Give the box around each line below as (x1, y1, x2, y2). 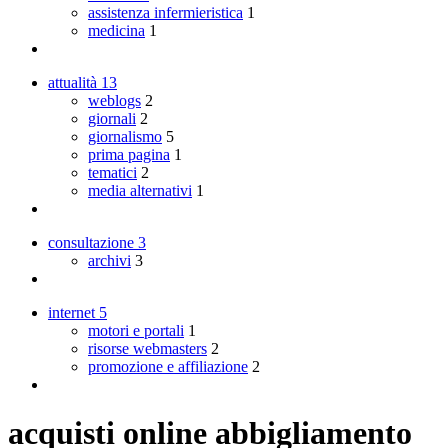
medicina (88, 21, 145, 39)
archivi (88, 251, 131, 269)
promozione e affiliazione (88, 357, 248, 375)
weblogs (88, 91, 141, 109)
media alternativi (88, 181, 192, 199)
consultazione (48, 233, 138, 251)
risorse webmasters (88, 339, 207, 357)
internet (48, 303, 99, 321)
